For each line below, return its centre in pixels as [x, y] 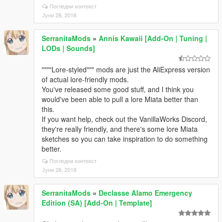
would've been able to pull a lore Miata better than [120, 99]
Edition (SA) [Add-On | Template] [97, 203]
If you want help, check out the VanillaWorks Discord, [124, 119]
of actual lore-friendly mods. [85, 79]
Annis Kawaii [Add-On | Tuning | [153, 38]
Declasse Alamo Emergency [145, 193]
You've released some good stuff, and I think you [118, 89]
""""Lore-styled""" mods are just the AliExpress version [126, 69]
